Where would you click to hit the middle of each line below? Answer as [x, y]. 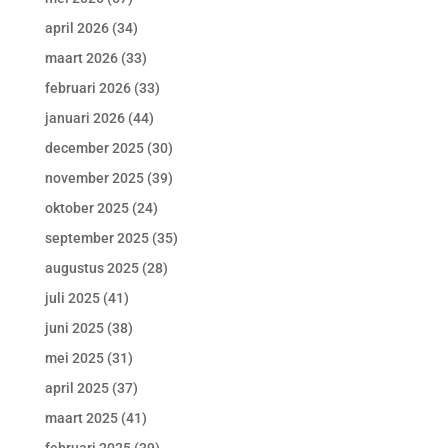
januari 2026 [84, 118]
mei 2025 [74, 358]
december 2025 [94, 148]
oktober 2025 [86, 208]
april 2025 [76, 388]
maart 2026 [81, 58]
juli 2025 [72, 298]
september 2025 [96, 238]
